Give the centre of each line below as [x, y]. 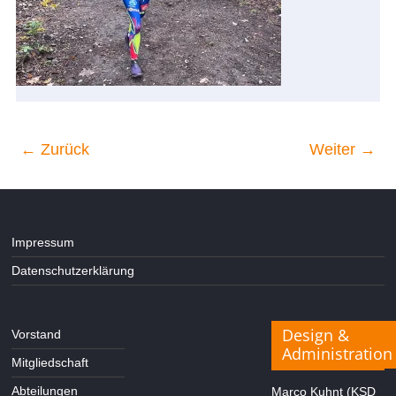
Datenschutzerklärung [73, 270]
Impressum [43, 242]
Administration [337, 354]
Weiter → [342, 149]
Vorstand [37, 334]
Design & [315, 335]
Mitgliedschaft [50, 362]
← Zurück [55, 149]
